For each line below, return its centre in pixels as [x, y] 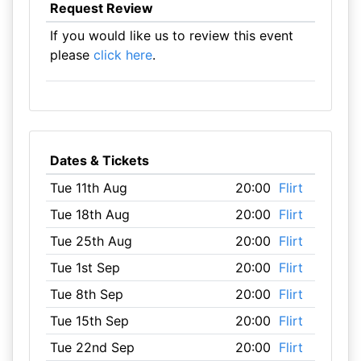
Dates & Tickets [99, 160]
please [71, 55]
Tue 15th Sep [89, 321]
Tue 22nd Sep [92, 347]
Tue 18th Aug [89, 214]
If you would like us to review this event [171, 35]
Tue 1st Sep [85, 268]
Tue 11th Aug [88, 188]
